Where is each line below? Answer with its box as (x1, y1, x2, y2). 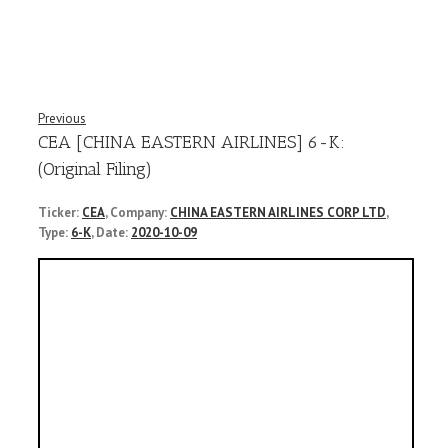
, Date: (91, 223, 131, 241)
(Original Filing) (38, 158, 152, 180)
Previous (38, 110, 86, 127)
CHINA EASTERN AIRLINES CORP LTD (170, 203, 386, 221)
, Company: (105, 203, 170, 221)
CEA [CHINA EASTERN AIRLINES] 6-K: (38, 131, 345, 153)
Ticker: (38, 203, 82, 221)
